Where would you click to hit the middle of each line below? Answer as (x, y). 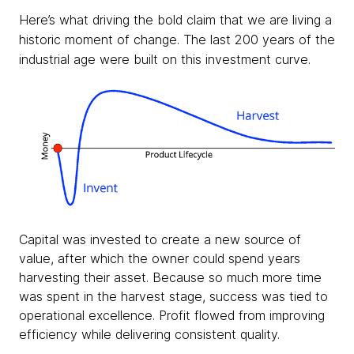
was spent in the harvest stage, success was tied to (173, 296)
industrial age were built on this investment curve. (169, 59)
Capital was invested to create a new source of (160, 239)
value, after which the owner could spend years (160, 258)
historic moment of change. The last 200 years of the (177, 40)
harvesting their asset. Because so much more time (170, 277)
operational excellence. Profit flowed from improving (172, 315)
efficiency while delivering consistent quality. (149, 334)
